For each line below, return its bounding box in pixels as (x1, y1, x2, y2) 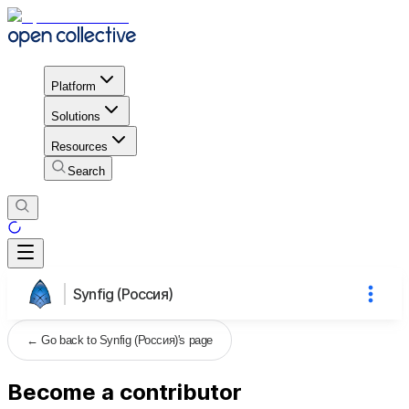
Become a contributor (7, 378, 242, 405)
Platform (51, 79, 96, 93)
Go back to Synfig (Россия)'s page (41, 332, 213, 347)
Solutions (51, 109, 100, 123)
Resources (51, 139, 108, 153)
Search (68, 163, 105, 178)
